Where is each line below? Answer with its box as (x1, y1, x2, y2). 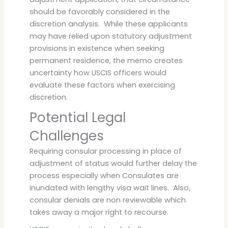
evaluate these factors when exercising (29, 79, 175, 90)
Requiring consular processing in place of (29, 146, 182, 156)
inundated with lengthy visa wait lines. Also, (29, 182, 190, 193)
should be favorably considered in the (29, 6, 170, 17)
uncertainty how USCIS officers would (29, 67, 166, 78)
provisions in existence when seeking (29, 43, 164, 53)
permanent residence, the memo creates (29, 55, 183, 66)
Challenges (29, 126, 104, 145)
